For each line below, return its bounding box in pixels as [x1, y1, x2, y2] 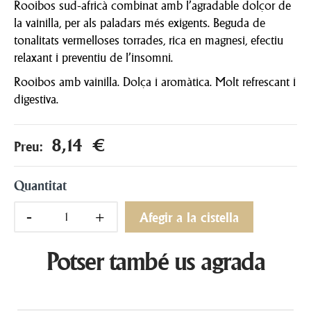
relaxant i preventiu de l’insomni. [14, 50, 173, 65]
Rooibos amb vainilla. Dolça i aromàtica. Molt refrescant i [14, 74, 296, 89]
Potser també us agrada [47, 246, 264, 276]
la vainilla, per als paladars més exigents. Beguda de [14, 15, 265, 30]
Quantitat [14, 178, 67, 194]
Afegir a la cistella [140, 210, 239, 225]
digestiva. [14, 92, 58, 106]
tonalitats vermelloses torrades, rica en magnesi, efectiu [14, 33, 283, 47]
